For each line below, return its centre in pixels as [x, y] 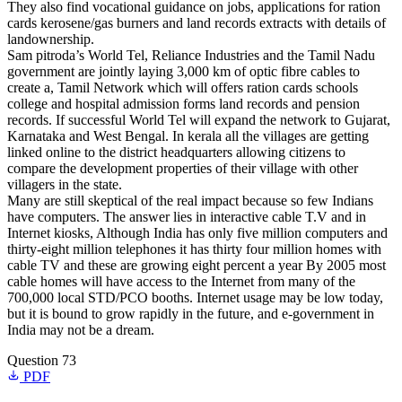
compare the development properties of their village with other [183, 168]
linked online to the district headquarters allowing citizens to [176, 152]
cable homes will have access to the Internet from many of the [181, 281]
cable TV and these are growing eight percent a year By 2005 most [197, 265]
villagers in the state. [65, 184]
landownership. [51, 39]
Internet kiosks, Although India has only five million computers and [197, 233]
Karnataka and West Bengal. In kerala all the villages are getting [188, 136]
